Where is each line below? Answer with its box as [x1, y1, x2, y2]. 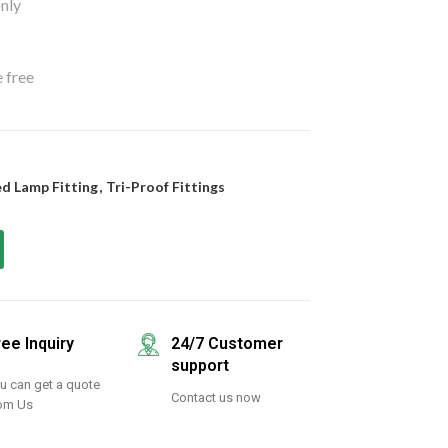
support [170, 356, 229, 375]
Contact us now [170, 390, 261, 405]
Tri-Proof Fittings [105, 178, 225, 195]
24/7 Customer [170, 334, 283, 353]
